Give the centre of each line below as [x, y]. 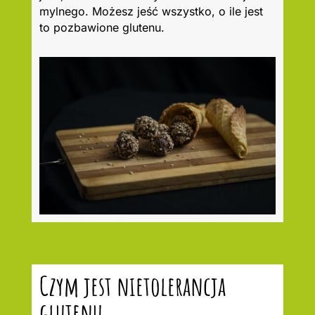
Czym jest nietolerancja [132, 285]
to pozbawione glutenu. [102, 27]
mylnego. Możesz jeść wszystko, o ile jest [151, 11]
